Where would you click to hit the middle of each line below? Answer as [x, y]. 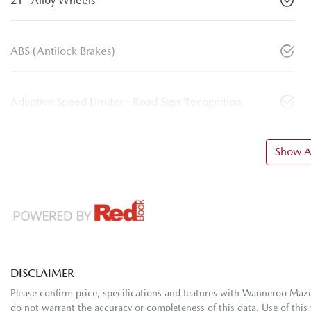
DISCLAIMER [42, 274]
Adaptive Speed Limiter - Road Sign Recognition [126, 102]
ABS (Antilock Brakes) [63, 51]
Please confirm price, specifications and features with [126, 293]
